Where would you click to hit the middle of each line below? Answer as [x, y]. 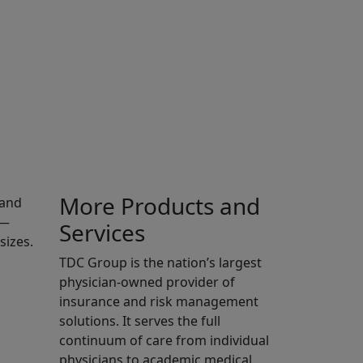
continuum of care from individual [164, 341]
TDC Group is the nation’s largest [160, 263]
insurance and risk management [159, 302]
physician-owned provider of [147, 282]
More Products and [160, 206]
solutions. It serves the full [140, 321]
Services [102, 233]
